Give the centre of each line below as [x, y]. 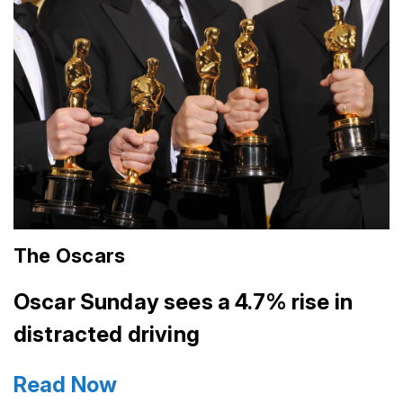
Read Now [66, 384]
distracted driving [107, 334]
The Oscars [70, 255]
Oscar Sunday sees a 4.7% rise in [184, 301]
